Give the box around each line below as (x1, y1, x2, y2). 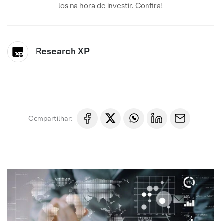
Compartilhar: (28, 113, 72, 123)
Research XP (36, 45, 90, 57)
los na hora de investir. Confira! (58, 1, 163, 10)
